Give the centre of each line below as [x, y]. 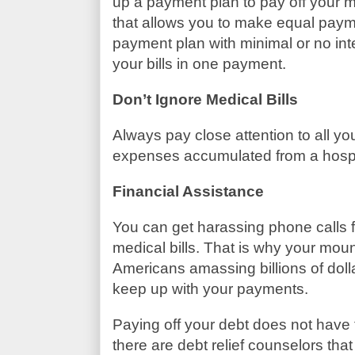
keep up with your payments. [210, 288]
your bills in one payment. [199, 63]
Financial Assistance [188, 191]
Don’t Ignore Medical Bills [205, 99]
